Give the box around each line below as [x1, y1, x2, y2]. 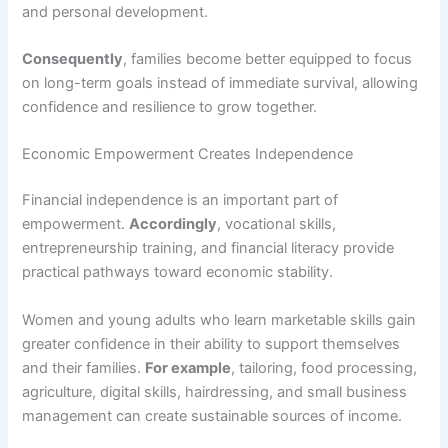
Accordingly [129, 215, 218, 234]
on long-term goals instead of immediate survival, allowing [22, 73, 419, 92]
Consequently [22, 49, 124, 68]
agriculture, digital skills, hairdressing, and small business [22, 382, 408, 401]
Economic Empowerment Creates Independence [22, 145, 354, 164]
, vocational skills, [217, 215, 337, 234]
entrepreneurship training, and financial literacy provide [22, 239, 395, 258]
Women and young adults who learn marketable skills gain [22, 310, 417, 329]
